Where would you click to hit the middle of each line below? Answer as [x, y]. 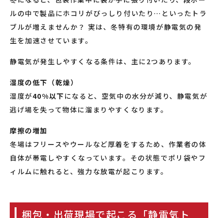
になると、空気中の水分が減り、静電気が [136, 96]
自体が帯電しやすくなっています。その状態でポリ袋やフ [108, 158]
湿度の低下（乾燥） [44, 82]
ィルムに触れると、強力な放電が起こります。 [89, 171]
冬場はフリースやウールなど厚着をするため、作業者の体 [108, 144]
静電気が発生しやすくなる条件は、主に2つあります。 [103, 61]
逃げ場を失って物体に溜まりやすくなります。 [89, 109]
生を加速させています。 [51, 40]
